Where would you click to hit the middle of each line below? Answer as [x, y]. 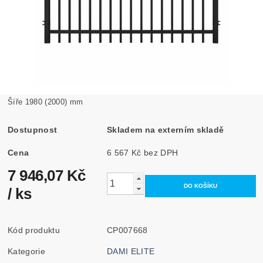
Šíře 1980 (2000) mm [45, 102]
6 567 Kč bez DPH [161, 152]
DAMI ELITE [131, 251]
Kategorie [26, 251]
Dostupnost [33, 129]
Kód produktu [34, 230]
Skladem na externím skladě [166, 129]
